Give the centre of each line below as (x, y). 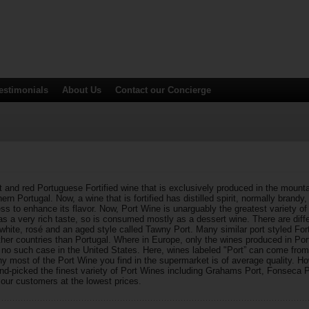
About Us (82, 90)
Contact (131, 90)
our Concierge (179, 90)
